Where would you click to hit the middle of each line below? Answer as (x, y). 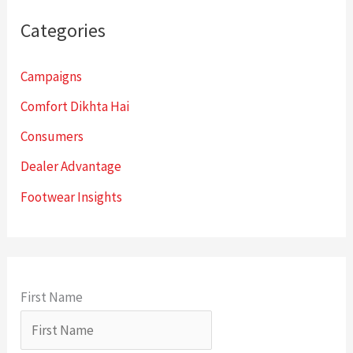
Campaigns (52, 76)
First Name (52, 297)
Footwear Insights (72, 197)
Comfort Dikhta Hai (75, 106)
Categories (63, 30)
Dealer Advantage (71, 167)
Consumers (52, 137)
